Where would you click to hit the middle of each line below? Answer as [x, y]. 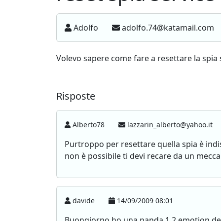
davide [84, 201]
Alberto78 [89, 125]
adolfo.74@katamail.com [168, 28]
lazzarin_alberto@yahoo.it [170, 125]
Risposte [76, 96]
